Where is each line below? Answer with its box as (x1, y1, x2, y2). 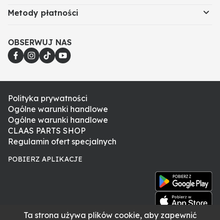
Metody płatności (8, 7, 79, 18)
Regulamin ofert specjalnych (8, 136, 116, 146)
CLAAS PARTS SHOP (8, 125, 85, 136)
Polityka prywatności (8, 93, 87, 103)
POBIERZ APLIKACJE (8, 154, 82, 164)
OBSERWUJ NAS (8, 37, 72, 47)
